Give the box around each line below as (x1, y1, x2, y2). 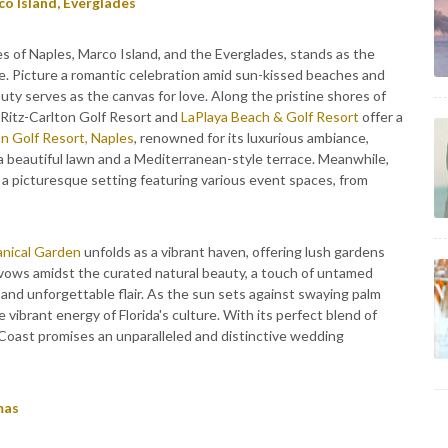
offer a (359, 108, 403, 125)
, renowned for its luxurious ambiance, (134, 129, 369, 146)
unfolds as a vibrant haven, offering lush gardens (81, 243, 385, 260)
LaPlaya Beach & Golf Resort (181, 108, 359, 125)
